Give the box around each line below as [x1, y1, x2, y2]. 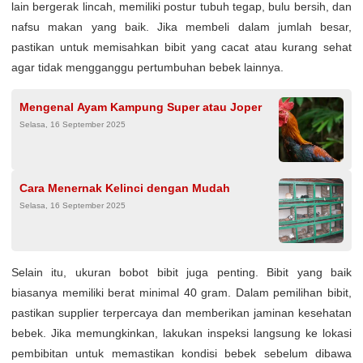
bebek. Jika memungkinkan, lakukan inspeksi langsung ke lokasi [11, 327, 352, 340]
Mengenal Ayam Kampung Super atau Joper [19, 100, 262, 113]
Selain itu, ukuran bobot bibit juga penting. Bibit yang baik [11, 266, 352, 279]
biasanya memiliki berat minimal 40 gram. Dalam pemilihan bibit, [11, 286, 352, 299]
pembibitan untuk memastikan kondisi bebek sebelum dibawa [11, 347, 352, 360]
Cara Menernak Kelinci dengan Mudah [19, 181, 230, 194]
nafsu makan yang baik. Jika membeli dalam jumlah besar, [11, 20, 352, 33]
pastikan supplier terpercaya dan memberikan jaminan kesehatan [11, 306, 352, 319]
